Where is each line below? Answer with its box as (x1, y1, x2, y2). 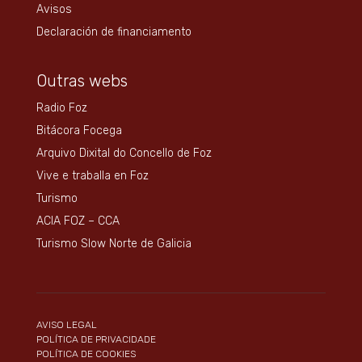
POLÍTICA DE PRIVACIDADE (36, 333, 156, 345)
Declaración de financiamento (36, 24, 192, 39)
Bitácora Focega (36, 123, 122, 137)
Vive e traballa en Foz (36, 168, 149, 183)
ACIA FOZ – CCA (36, 213, 120, 228)
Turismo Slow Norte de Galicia (36, 236, 192, 250)
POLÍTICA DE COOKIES (36, 347, 136, 360)
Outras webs (36, 70, 128, 90)
